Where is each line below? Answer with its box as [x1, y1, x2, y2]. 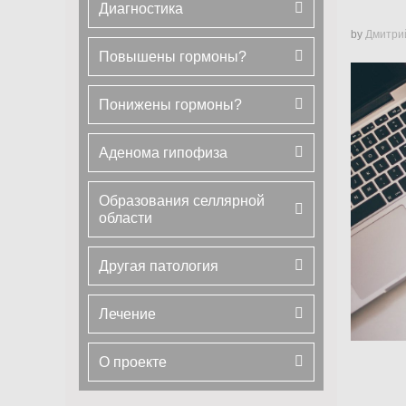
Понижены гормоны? [99, 96, 242, 112]
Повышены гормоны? [99, 48, 246, 64]
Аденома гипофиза [99, 144, 227, 160]
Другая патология [99, 257, 218, 274]
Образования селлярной [99, 192, 265, 208]
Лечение [99, 305, 156, 322]
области [99, 209, 152, 226]
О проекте [99, 353, 167, 370]
